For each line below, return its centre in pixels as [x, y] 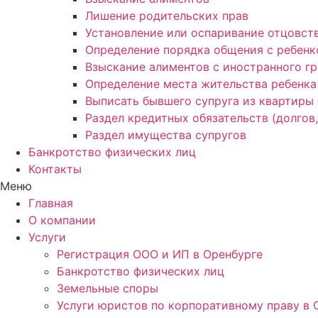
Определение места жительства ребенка [201, 83]
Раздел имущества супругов [166, 135]
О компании [62, 220]
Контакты [55, 169]
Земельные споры [108, 288]
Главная [51, 203]
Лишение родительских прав [167, 15]
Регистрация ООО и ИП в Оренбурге [160, 254]
